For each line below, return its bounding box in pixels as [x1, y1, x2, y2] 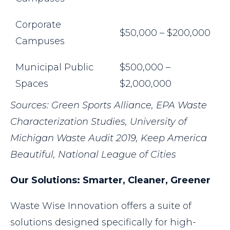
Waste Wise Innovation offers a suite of [10, 200, 191, 212]
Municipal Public [15, 62, 93, 73]
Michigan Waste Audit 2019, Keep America [10, 132, 207, 144]
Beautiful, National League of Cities [10, 149, 176, 161]
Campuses [15, 35, 65, 47]
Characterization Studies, [10, 116, 127, 128]
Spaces [15, 78, 48, 90]
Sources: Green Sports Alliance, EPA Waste [10, 100, 207, 111]
